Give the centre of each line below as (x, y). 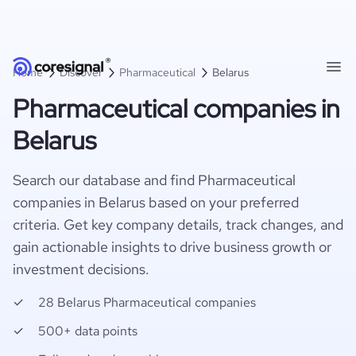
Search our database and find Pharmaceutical (154, 180)
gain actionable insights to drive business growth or (172, 247)
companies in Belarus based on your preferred (156, 202)
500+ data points (88, 331)
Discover (81, 72)
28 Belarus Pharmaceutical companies (147, 302)
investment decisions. (81, 269)
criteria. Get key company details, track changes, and (178, 224)
